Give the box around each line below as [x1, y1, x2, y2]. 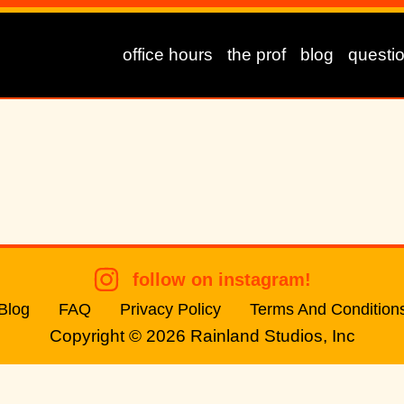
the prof [226, 45, 286, 64]
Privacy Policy [119, 300, 221, 318]
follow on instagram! [132, 269, 311, 289]
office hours [122, 45, 213, 64]
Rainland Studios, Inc [189, 326, 355, 345]
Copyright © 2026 [49, 326, 190, 345]
